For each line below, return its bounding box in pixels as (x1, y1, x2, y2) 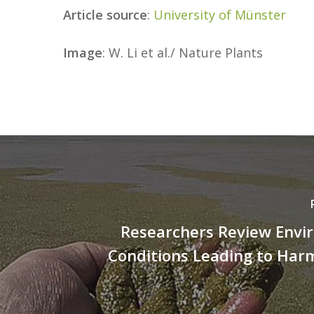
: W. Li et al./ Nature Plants (102, 44, 263, 61)
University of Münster (153, 6, 286, 23)
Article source (63, 6, 147, 23)
